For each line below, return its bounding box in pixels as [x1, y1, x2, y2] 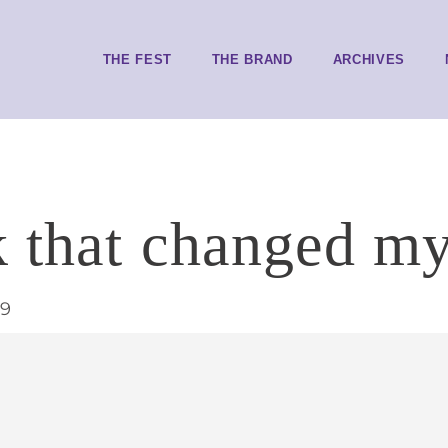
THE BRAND [211, 51, 293, 67]
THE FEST [102, 51, 172, 67]
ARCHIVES [332, 51, 405, 67]
